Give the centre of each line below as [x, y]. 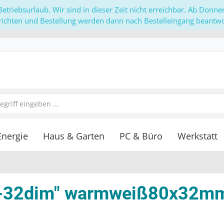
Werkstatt [197, 136]
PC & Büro [141, 136]
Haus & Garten [74, 136]
